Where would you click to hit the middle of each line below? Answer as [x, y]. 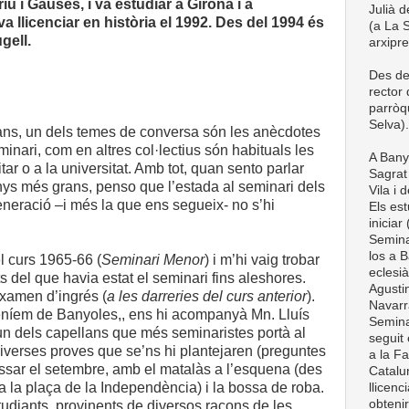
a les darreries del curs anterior [207, 296]
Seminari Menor [153, 260]
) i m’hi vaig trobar [262, 260]
